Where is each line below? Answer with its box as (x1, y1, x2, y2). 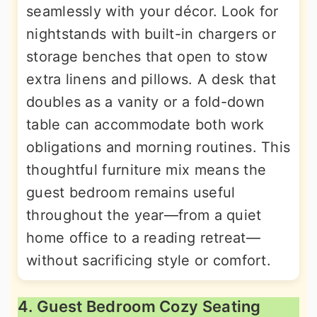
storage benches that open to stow (26, 47, 267, 65)
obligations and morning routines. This (26, 138, 291, 156)
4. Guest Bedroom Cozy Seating (18, 296, 261, 316)
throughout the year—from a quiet (26, 206, 262, 224)
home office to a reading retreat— (26, 229, 260, 246)
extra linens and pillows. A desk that (26, 70, 277, 88)
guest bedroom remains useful (26, 183, 236, 201)
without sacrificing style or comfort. (26, 251, 272, 269)
